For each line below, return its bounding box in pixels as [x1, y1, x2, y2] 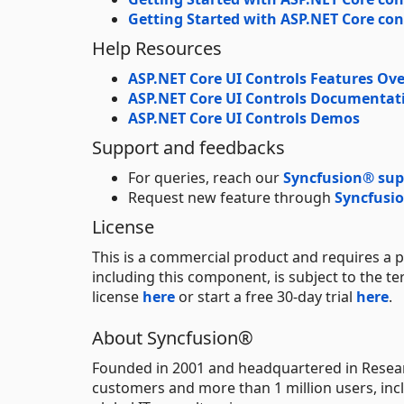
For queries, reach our [128, 167, 283, 188]
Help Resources [92, 35, 222, 60]
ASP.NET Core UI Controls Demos [128, 107, 360, 128]
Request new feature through [128, 187, 335, 207]
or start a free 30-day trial [175, 286, 356, 307]
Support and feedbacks [92, 134, 285, 160]
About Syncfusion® [92, 325, 253, 350]
